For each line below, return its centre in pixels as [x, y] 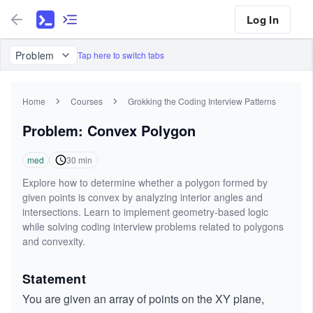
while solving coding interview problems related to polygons [153, 226]
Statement [54, 279]
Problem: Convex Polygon [109, 130]
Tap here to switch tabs [121, 55]
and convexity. [54, 241]
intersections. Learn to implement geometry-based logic [145, 212]
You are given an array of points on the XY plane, [143, 299]
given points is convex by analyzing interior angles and [143, 197]
